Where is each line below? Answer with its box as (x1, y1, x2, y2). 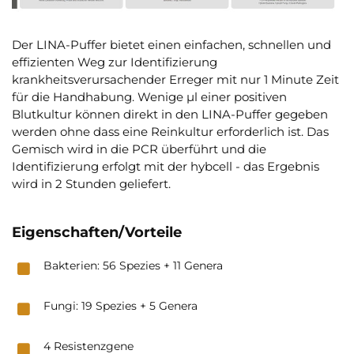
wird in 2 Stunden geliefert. (12, 176, 171, 192)
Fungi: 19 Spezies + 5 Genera (43, 299, 198, 314)
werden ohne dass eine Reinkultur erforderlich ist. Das (12, 124, 329, 140)
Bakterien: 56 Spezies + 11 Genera (43, 258, 223, 273)
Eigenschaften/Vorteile (12, 224, 182, 242)
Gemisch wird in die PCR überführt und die (12, 141, 266, 157)
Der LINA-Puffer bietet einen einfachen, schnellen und (12, 37, 331, 53)
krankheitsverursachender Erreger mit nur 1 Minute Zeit (12, 72, 339, 88)
